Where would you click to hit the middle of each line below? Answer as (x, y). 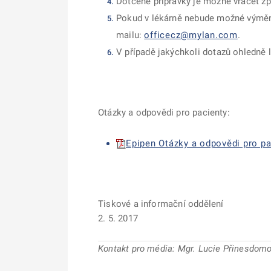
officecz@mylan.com (191, 35)
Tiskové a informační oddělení (161, 204)
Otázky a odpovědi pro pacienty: (164, 113)
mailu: (130, 35)
